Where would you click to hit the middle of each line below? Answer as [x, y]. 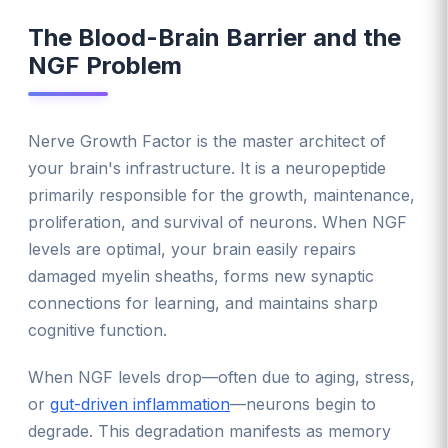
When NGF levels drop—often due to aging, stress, [221, 376]
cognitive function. [97, 329]
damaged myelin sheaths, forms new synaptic [201, 275]
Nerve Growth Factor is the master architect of [207, 140]
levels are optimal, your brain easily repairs [192, 248]
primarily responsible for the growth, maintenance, [221, 194]
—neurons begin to [303, 403]
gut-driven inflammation [140, 403]
